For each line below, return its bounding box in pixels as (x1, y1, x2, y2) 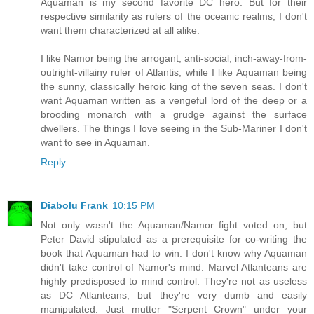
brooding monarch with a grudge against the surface (41, 109, 307, 121)
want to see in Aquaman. (41, 137, 150, 149)
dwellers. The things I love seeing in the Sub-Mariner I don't (41, 123, 307, 135)
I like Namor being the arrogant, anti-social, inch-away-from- (41, 53, 307, 64)
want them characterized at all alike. (41, 25, 200, 36)
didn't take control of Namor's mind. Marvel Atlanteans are (41, 261, 307, 273)
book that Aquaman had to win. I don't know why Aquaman (41, 247, 307, 259)
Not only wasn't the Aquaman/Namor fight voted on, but (41, 219, 307, 231)
